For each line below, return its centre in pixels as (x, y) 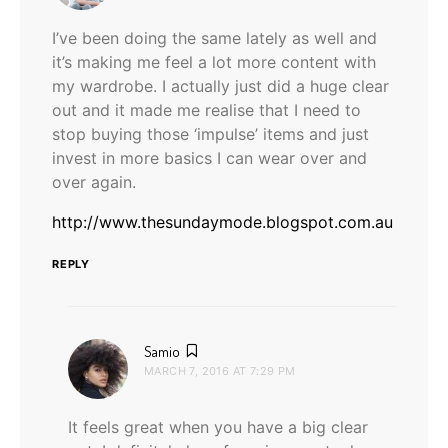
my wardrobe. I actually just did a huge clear (220, 86)
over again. (94, 182)
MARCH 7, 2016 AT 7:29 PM (220, 371)
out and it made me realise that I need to (206, 110)
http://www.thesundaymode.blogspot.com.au (222, 222)
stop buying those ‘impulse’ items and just (210, 134)
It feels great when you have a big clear (218, 427)
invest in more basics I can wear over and (209, 158)
